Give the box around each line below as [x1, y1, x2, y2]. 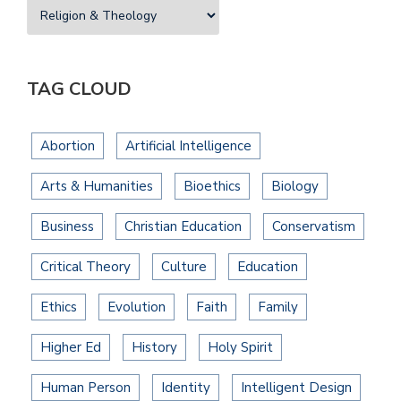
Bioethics [183, 177, 241, 196]
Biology [271, 177, 319, 196]
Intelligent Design [241, 379, 352, 397]
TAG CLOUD [27, 77, 132, 102]
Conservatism [272, 218, 355, 236]
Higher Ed [40, 338, 101, 357]
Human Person [40, 379, 131, 397]
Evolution [107, 298, 166, 317]
